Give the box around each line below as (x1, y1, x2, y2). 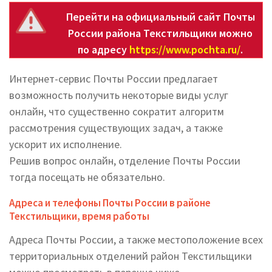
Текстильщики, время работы (9, 209, 149, 223)
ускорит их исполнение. (9, 137, 122, 151)
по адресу (78, 42, 129, 56)
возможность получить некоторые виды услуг (9, 88, 228, 102)
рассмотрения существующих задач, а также (9, 121, 223, 135)
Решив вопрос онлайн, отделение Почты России (9, 154, 240, 168)
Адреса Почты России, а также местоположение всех (9, 233, 263, 246)
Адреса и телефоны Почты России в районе (9, 196, 211, 209)
